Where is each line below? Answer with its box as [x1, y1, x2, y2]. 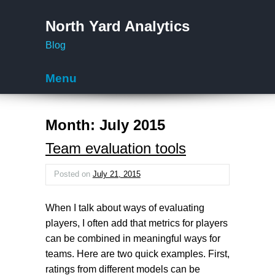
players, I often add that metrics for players [45, 217, 228, 228]
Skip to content [45, 101, 103, 111]
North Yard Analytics [45, 18, 190, 34]
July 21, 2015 [92, 169, 141, 179]
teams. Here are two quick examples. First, [45, 248, 230, 259]
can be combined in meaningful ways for [45, 233, 220, 244]
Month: [45, 116, 99, 133]
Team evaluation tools [45, 139, 186, 157]
